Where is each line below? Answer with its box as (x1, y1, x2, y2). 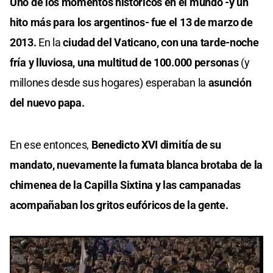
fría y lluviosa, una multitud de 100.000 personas (10, 55, 239, 69)
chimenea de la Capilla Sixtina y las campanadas (10, 178, 241, 191)
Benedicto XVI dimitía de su (91, 138, 221, 151)
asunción (208, 76, 252, 89)
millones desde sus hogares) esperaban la (10, 76, 208, 89)
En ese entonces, (10, 138, 91, 151)
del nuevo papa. (10, 96, 85, 109)
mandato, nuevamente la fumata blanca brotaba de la (10, 158, 263, 171)
